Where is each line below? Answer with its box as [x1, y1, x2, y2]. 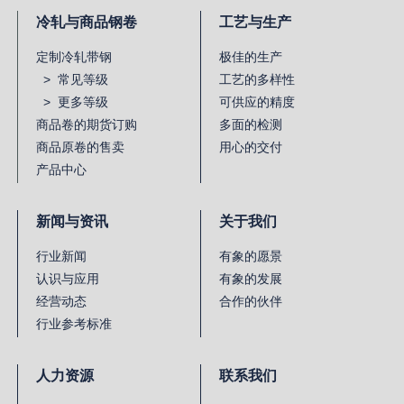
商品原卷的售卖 [36, 139, 124, 154]
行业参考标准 [36, 316, 112, 331]
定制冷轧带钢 [36, 49, 112, 64]
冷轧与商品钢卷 [36, 14, 137, 30]
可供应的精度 [219, 94, 295, 109]
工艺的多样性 [219, 71, 295, 87]
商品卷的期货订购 [36, 116, 137, 132]
